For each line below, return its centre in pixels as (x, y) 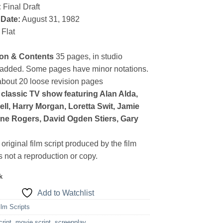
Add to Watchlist (66, 193)
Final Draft (22, 6)
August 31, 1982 (50, 19)
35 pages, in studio (88, 56)
